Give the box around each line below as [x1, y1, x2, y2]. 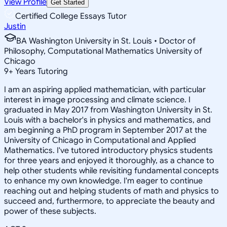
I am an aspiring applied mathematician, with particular [4, 84, 206, 95]
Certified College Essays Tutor [15, 11, 127, 21]
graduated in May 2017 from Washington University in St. [4, 104, 212, 115]
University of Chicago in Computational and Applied [4, 135, 196, 145]
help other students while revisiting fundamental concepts [4, 165, 219, 176]
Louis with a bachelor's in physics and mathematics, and [4, 115, 211, 125]
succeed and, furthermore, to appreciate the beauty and [4, 196, 215, 206]
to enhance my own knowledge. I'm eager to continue [4, 175, 203, 186]
